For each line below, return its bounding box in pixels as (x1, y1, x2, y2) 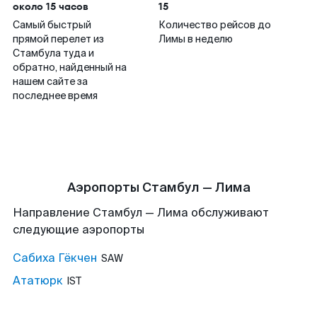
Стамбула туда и (13, 47, 94, 59)
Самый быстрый (13, 18, 91, 31)
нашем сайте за (13, 75, 88, 88)
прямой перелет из (13, 33, 104, 45)
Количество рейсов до (158, 18, 271, 31)
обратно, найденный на (13, 61, 127, 74)
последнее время (13, 89, 98, 102)
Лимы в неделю (158, 33, 233, 45)
